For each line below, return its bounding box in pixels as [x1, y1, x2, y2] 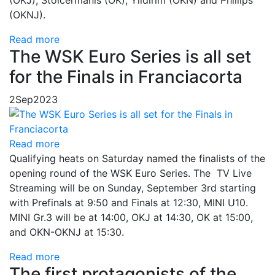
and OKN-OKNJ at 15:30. [9, 226, 124, 239]
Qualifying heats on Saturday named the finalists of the [9, 152, 265, 165]
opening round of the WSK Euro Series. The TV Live [9, 167, 252, 180]
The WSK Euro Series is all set [9, 46, 251, 68]
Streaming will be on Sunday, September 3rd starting [9, 182, 256, 195]
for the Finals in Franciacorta [9, 66, 242, 88]
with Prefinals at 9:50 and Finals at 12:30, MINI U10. [9, 196, 248, 209]
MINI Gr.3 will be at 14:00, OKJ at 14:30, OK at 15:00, [9, 211, 253, 224]
